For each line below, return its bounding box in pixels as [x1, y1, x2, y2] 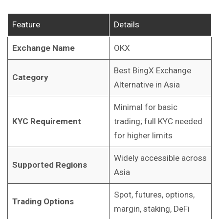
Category [12, 72, 48, 83]
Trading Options [12, 197, 74, 207]
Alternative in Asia [113, 80, 180, 90]
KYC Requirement [12, 116, 81, 127]
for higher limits [113, 131, 173, 141]
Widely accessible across [113, 153, 207, 163]
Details [113, 20, 139, 30]
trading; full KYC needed [113, 116, 202, 127]
